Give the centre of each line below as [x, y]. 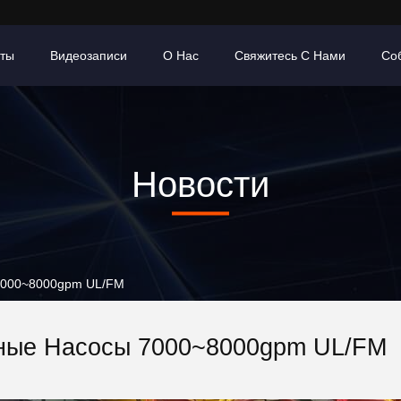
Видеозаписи [89, 55]
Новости [200, 184]
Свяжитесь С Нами [290, 55]
